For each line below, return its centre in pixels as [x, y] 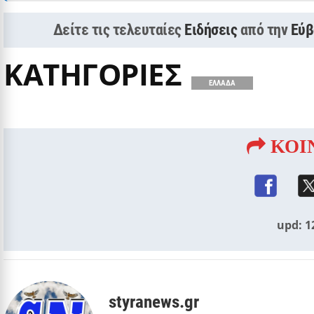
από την [265, 29]
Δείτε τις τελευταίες [119, 29]
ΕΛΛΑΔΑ [222, 83]
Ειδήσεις [211, 29]
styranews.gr [154, 301]
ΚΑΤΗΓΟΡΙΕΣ [93, 74]
